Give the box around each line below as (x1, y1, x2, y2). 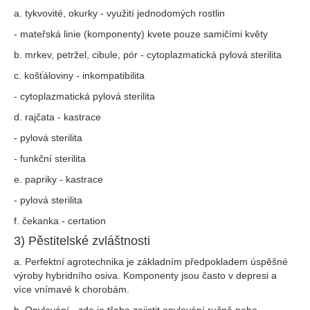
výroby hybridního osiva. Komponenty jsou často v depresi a (14, 270, 277, 281)
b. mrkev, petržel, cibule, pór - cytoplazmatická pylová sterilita (14, 49, 282, 60)
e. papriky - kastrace (14, 174, 103, 185)
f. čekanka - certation (14, 215, 106, 226)
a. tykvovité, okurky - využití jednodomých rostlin (14, 8, 225, 19)
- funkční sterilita (14, 153, 86, 164)
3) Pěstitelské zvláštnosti (14, 234, 150, 248)
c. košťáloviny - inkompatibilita (14, 70, 145, 81)
